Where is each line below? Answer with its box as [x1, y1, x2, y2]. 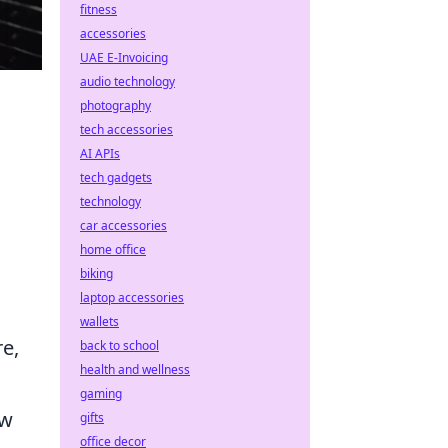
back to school [80, 337, 159, 354]
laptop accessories [80, 289, 184, 306]
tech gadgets [80, 169, 152, 186]
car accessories [80, 217, 167, 234]
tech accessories [80, 121, 173, 138]
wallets [80, 313, 119, 330]
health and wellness [80, 361, 190, 378]
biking [80, 265, 113, 282]
